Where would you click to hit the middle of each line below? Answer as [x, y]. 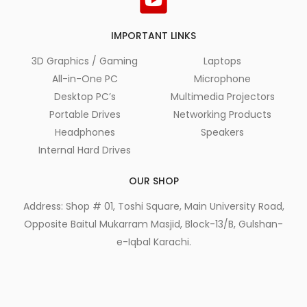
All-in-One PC [85, 79]
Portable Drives [85, 114]
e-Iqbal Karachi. [153, 242]
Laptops [222, 61]
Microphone [222, 79]
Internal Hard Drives [85, 150]
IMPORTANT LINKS [153, 36]
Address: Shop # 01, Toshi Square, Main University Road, [153, 206]
